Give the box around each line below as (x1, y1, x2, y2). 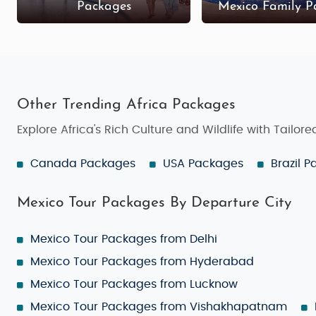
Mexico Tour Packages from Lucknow (30, 278, 238, 290)
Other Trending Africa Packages (17, 97, 236, 112)
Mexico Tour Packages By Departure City (17, 195, 291, 210)
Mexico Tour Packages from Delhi (30, 233, 217, 245)
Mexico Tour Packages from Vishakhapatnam (30, 300, 287, 312)
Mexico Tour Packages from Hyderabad (30, 255, 254, 267)
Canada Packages (30, 157, 135, 169)
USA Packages (163, 157, 243, 169)
